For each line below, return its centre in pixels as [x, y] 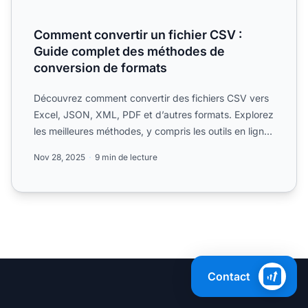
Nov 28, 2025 [59, 157]
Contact [229, 276]
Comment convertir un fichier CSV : [138, 35]
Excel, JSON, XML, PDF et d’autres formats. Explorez [154, 115]
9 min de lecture [126, 157]
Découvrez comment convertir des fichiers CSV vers [151, 98]
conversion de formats [100, 68]
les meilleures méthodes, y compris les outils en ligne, [153, 131]
